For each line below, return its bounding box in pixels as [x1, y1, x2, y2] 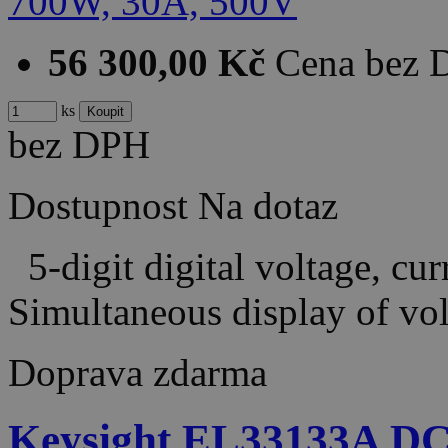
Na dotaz [198, 183, 338, 227]
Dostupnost [8, 183, 188, 227]
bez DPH [8, 122, 150, 166]
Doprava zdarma [8, 350, 267, 394]
